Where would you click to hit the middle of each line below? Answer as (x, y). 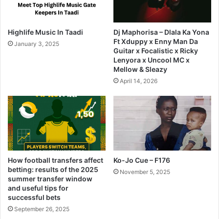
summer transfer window (50, 179)
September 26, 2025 (42, 209)
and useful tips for (38, 188)
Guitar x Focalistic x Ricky (156, 50)
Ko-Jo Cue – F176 (142, 160)
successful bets (34, 197)
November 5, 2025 (145, 172)
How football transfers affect (55, 160)
